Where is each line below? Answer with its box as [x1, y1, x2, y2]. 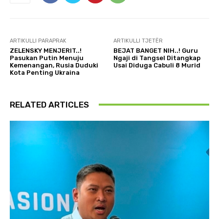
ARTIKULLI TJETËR [113, 37, 163, 44]
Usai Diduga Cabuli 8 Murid [113, 61, 201, 69]
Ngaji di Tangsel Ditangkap [113, 54, 201, 62]
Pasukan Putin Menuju [10, 54, 84, 62]
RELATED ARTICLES [10, 99, 89, 109]
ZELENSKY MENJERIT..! [10, 46, 82, 54]
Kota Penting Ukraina [10, 68, 80, 76]
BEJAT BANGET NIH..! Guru [113, 46, 198, 54]
